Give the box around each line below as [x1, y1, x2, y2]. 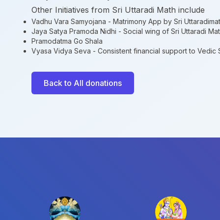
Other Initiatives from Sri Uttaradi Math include [31, 5, 205, 15]
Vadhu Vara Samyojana [31, 17, 106, 26]
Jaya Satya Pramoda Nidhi [31, 27, 116, 35]
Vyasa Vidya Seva [31, 47, 91, 55]
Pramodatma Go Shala [31, 37, 103, 45]
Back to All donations [44, 78, 122, 88]
